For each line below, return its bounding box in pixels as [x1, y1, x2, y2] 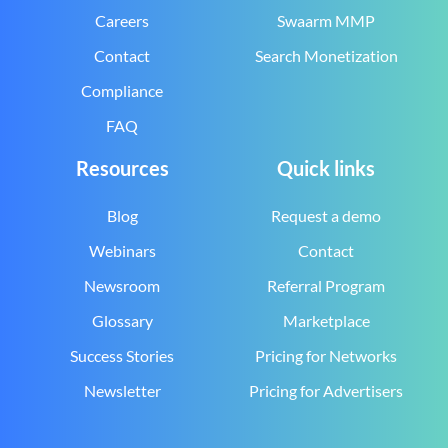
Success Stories [70, 345, 174, 365]
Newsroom [84, 275, 160, 295]
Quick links [277, 155, 375, 180]
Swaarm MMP [277, 10, 375, 30]
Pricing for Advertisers [249, 380, 403, 400]
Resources [75, 155, 169, 180]
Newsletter [83, 380, 161, 400]
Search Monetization [254, 45, 398, 65]
